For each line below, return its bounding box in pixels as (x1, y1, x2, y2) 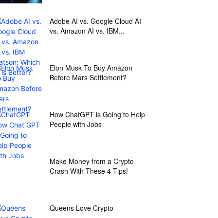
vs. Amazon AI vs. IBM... (50, 26, 125, 36)
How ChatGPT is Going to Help (50, 109, 145, 119)
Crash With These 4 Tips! (50, 166, 128, 176)
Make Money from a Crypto (50, 156, 134, 166)
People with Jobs (50, 119, 102, 129)
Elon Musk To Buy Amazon (50, 63, 132, 73)
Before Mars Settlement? (50, 73, 127, 82)
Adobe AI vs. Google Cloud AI (50, 16, 141, 26)
